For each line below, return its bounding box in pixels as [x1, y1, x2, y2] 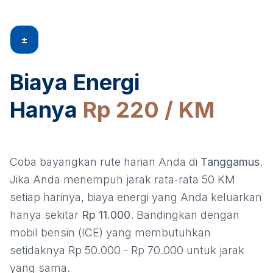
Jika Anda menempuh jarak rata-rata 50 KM [10, 173, 235, 186]
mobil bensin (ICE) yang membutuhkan [10, 226, 211, 239]
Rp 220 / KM [83, 96, 214, 124]
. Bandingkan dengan [130, 208, 239, 222]
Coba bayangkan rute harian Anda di [10, 155, 200, 169]
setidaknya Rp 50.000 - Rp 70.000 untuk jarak [10, 244, 244, 257]
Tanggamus [200, 155, 260, 169]
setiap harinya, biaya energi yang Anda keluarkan [10, 191, 262, 204]
